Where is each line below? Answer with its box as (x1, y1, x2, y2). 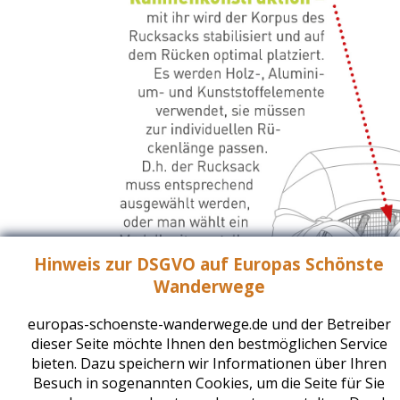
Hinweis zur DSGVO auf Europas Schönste (34, 253, 384, 276)
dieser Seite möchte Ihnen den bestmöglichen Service (30, 334, 387, 354)
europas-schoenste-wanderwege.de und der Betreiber (27, 314, 391, 334)
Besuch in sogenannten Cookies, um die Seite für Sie (33, 373, 385, 393)
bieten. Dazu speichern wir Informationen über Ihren (31, 354, 387, 373)
